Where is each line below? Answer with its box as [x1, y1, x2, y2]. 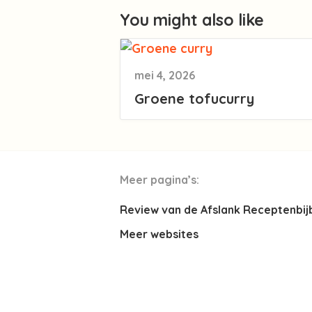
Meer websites [120, 227, 198, 242]
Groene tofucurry [134, 90, 254, 108]
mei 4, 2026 [134, 68, 195, 83]
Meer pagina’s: [120, 173, 199, 187]
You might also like [120, 10, 264, 31]
